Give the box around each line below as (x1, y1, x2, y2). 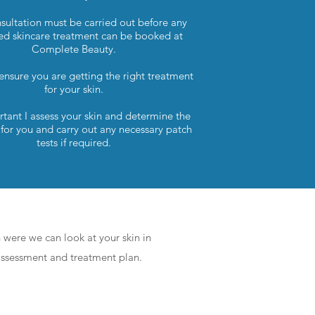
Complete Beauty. (31, 41, 116, 56)
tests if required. (36, 135, 111, 149)
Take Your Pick (43, 161, 157, 190)
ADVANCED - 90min (5, 282, 133, 303)
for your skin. (44, 82, 103, 96)
